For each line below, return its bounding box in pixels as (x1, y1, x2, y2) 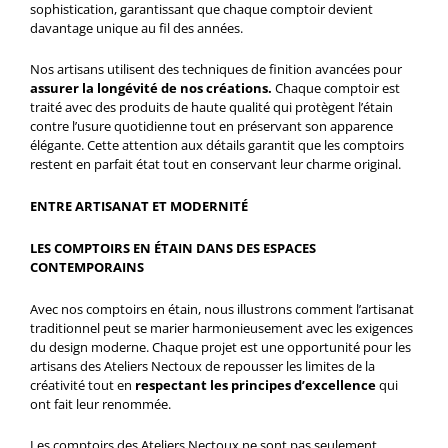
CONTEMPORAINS (30, 257, 144, 276)
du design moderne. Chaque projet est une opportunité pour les (30, 337, 411, 356)
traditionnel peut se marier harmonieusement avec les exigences (30, 318, 413, 337)
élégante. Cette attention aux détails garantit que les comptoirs (30, 136, 404, 155)
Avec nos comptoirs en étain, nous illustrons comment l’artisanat (30, 299, 414, 318)
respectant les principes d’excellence (132, 375, 379, 394)
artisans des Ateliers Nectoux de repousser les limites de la (30, 356, 375, 375)
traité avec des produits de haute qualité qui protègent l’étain (30, 98, 393, 117)
